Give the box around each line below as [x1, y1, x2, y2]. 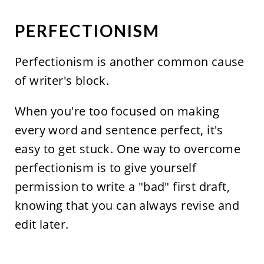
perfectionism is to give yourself [14, 160, 197, 176]
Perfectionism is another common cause [14, 54, 245, 70]
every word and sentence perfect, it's [14, 122, 223, 138]
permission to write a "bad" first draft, [14, 179, 230, 195]
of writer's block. [14, 72, 110, 89]
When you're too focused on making [14, 103, 220, 120]
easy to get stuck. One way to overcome [14, 141, 241, 157]
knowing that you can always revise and [14, 197, 240, 214]
